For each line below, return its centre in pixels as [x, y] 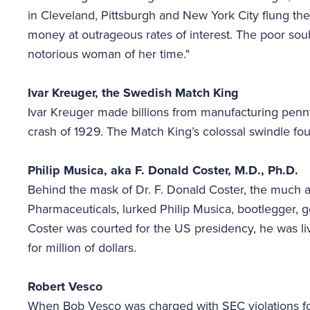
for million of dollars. [82, 248]
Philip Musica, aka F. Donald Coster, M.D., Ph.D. [163, 170]
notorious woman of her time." [110, 54]
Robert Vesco [65, 286]
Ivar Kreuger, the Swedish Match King [133, 93]
